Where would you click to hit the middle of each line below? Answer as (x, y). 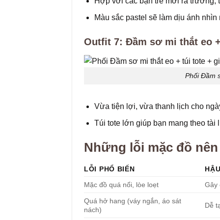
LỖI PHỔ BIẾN (110, 169)
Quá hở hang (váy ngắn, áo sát (133, 201)
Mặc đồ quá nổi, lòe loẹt (121, 184)
